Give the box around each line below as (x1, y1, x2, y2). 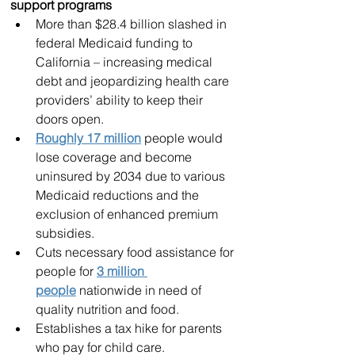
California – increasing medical (36, 53, 216, 70)
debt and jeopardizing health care (36, 72, 232, 89)
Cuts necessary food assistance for (36, 243, 237, 260)
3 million (97, 262, 147, 279)
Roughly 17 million (36, 129, 141, 146)
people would (141, 129, 226, 146)
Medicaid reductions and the (36, 186, 202, 203)
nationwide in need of (76, 281, 204, 298)
